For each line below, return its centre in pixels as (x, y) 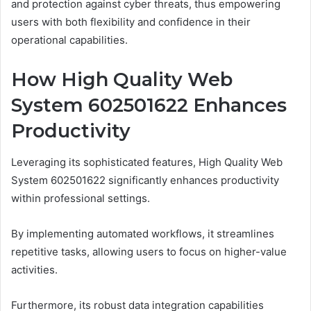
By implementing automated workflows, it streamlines (143, 233)
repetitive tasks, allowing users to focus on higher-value (149, 251)
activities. (34, 269)
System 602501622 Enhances (149, 106)
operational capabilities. (69, 40)
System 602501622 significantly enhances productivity (145, 180)
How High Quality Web (122, 80)
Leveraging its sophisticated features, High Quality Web (147, 162)
